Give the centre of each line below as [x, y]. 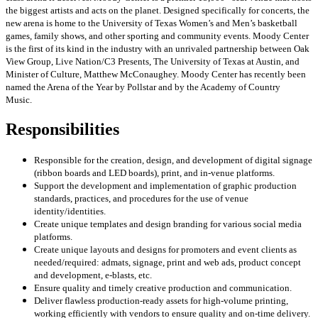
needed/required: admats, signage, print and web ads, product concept [168, 263]
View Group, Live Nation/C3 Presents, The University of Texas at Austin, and [153, 62]
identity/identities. [70, 212]
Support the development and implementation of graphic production [165, 186]
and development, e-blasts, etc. [93, 275]
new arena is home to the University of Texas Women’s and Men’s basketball [152, 23]
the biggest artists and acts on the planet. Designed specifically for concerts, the [158, 11]
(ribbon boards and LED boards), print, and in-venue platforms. [154, 173]
